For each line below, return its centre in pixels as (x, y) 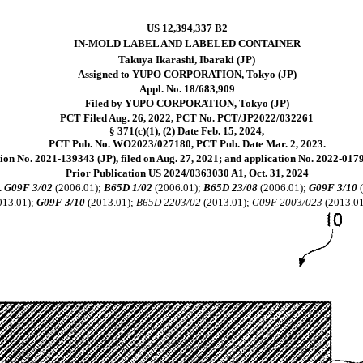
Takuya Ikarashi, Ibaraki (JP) (187, 60)
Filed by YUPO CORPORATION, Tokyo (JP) (187, 103)
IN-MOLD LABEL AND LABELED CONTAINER (187, 43)
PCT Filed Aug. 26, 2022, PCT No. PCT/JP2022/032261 (187, 118)
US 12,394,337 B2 (187, 28)
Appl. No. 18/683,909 (187, 89)
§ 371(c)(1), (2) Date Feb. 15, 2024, (187, 131)
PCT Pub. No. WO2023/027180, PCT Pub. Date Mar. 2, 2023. (187, 144)
